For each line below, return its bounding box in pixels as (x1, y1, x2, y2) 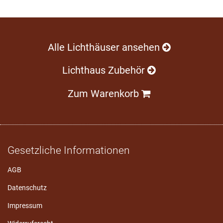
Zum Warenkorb (68, 88, 142, 100)
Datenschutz (7, 183, 47, 192)
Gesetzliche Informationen (7, 144, 130, 156)
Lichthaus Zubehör (62, 65, 148, 77)
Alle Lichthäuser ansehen (47, 41, 162, 53)
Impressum (7, 201, 42, 210)
